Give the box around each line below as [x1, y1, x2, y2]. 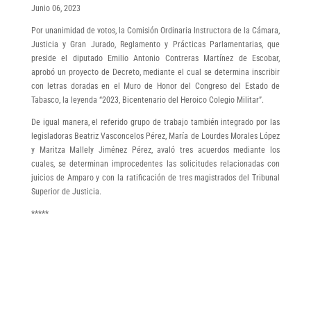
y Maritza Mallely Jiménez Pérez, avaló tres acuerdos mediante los [31, 144, 280, 155]
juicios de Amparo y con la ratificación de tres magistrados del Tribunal [31, 172, 280, 183]
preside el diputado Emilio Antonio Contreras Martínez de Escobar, [31, 53, 280, 63]
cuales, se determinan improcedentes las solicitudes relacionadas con [31, 158, 280, 169]
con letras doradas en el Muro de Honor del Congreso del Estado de [31, 81, 280, 91]
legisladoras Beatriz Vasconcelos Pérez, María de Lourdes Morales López [31, 131, 280, 141]
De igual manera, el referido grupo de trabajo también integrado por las [31, 117, 280, 127]
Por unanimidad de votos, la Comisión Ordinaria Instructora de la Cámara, [31, 25, 280, 35]
